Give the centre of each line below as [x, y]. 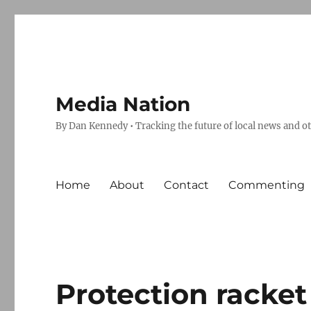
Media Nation [123, 104]
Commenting [267, 185]
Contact [187, 185]
